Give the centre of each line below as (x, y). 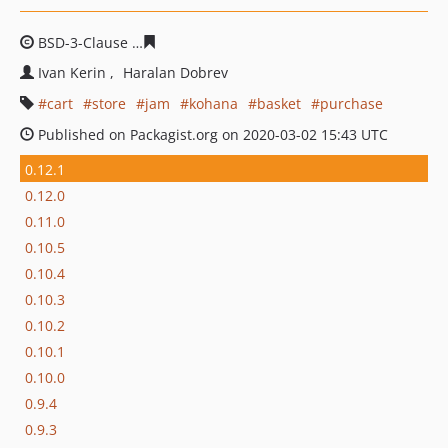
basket (279, 103)
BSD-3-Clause (83, 42)
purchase (351, 103)
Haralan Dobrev (175, 72)
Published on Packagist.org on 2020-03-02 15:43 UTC (211, 134)
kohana (213, 103)
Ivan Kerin (74, 72)
